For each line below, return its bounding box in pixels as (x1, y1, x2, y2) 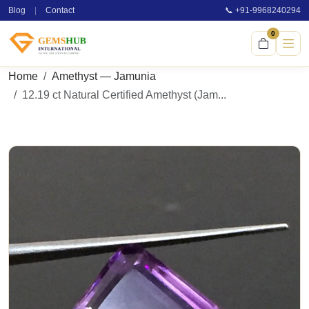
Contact (46, 6, 74, 15)
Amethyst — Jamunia (52, 70, 156, 82)
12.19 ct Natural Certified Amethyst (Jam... (22, 89, 226, 101)
